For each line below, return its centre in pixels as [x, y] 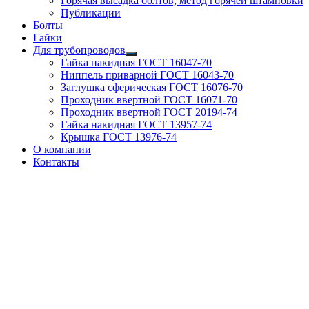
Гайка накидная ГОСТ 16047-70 [136, 63]
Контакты [56, 162]
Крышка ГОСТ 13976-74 [119, 137]
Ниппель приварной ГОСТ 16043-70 [147, 75]
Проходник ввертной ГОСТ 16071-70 [149, 100]
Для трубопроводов [79, 50]
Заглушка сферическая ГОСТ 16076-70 [152, 88]
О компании [62, 150]
